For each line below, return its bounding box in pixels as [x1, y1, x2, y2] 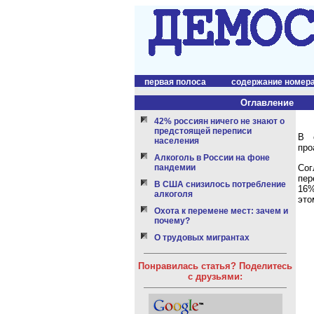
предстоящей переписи [154, 126, 252, 136]
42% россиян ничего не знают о [154, 116, 285, 126]
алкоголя [154, 189, 193, 199]
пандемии [154, 163, 196, 172]
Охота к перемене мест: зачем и [154, 206, 288, 216]
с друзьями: [188, 271, 243, 282]
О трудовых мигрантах [154, 233, 250, 243]
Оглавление [240, 97, 294, 108]
